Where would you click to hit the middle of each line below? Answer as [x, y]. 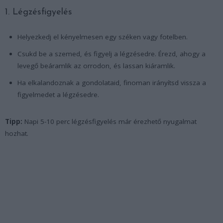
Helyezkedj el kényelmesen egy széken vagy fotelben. [103, 37]
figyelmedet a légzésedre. [58, 94]
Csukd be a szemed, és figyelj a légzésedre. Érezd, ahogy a [111, 54]
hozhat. [17, 133]
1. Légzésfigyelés [39, 12]
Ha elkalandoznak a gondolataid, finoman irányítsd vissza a [112, 82]
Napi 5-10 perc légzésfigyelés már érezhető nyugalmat [110, 121]
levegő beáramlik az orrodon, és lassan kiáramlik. [96, 65]
